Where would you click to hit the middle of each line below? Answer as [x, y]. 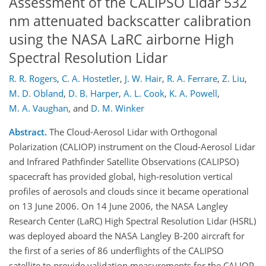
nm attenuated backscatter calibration [130, 21]
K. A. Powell [193, 94]
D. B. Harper [94, 94]
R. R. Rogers [33, 79]
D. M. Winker [118, 108]
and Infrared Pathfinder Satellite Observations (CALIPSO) [124, 162]
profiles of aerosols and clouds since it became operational [129, 191]
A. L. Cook [144, 94]
